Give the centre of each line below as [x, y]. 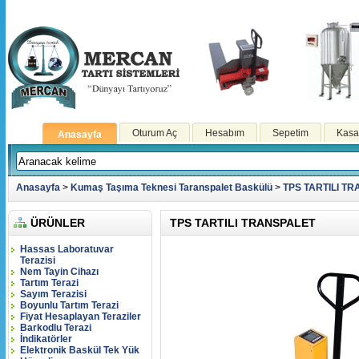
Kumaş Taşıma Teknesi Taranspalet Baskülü [171, 188]
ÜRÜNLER [58, 223]
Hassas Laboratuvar [67, 249]
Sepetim [290, 133]
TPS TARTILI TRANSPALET [243, 223]
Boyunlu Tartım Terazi [69, 305]
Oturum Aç [155, 133]
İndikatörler [46, 339]
